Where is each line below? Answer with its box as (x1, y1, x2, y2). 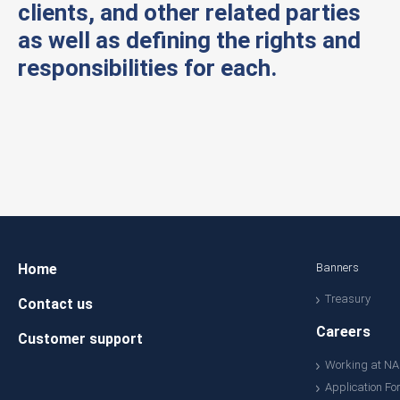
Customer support (18, 330, 143, 347)
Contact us (18, 296, 93, 312)
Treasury (324, 292, 371, 305)
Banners (315, 261, 359, 274)
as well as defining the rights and (18, 27, 361, 54)
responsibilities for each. (18, 54, 277, 81)
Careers (315, 323, 371, 340)
